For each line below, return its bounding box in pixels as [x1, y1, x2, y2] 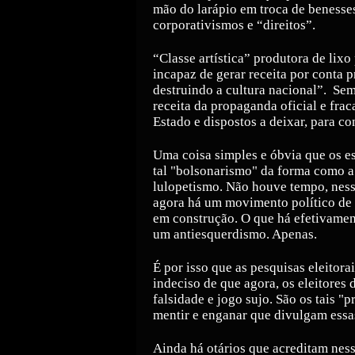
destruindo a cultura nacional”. [153, 82, 330, 97]
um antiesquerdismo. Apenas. [153, 226, 317, 242]
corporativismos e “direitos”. [153, 17, 319, 32]
